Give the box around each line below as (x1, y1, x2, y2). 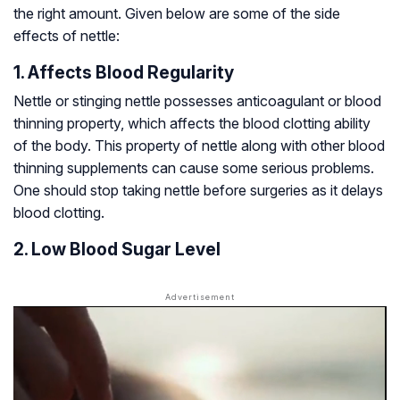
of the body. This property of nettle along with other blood (13, 137, 385, 155)
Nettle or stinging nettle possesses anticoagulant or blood (13, 92, 381, 111)
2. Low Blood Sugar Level (13, 238, 221, 261)
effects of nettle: (13, 27, 120, 46)
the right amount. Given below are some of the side (13, 4, 340, 23)
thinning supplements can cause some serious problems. (13, 159, 374, 178)
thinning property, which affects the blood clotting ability (13, 114, 371, 133)
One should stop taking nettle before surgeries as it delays (13, 181, 383, 200)
